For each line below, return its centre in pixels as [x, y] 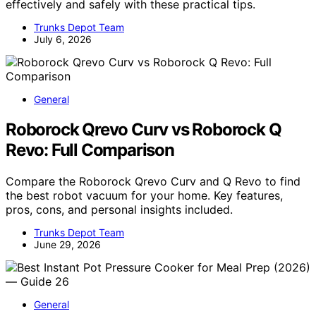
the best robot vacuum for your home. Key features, [144, 195]
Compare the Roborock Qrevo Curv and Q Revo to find [153, 181]
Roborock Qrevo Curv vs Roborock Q [144, 129]
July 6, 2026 [63, 39]
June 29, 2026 [67, 244]
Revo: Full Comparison [90, 150]
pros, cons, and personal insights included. [119, 209]
